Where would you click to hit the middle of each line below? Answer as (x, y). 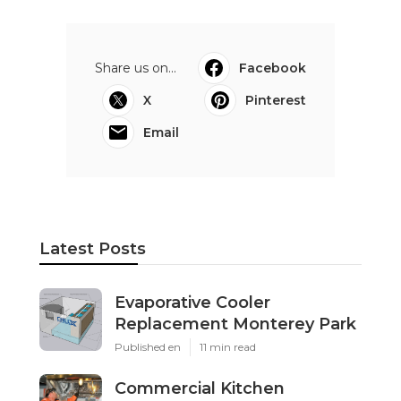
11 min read (228, 346)
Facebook (273, 68)
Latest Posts (93, 248)
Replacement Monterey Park (235, 324)
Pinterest (276, 100)
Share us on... (136, 68)
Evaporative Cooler (192, 302)
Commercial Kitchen (200, 388)
